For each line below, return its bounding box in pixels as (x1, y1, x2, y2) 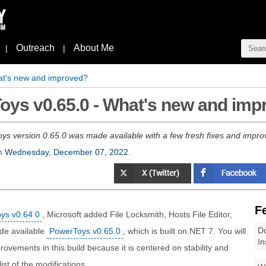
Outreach (16, 43, 55, 53)
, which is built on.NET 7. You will (123, 226, 246, 236)
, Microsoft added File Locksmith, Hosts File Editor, (42, 210, 232, 219)
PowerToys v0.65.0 (49, 226, 121, 236)
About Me (74, 43, 114, 53)
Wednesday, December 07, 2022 (5, 147, 128, 157)
